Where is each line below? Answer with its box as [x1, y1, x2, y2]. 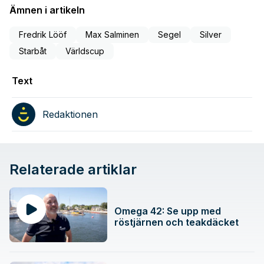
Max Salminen [85, 29, 139, 39]
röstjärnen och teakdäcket [114, 216, 239, 229]
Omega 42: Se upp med [114, 205, 222, 217]
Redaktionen [42, 108, 98, 120]
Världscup [65, 45, 104, 56]
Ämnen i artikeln [9, 4, 85, 16]
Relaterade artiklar [9, 160, 137, 178]
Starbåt [19, 45, 47, 56]
